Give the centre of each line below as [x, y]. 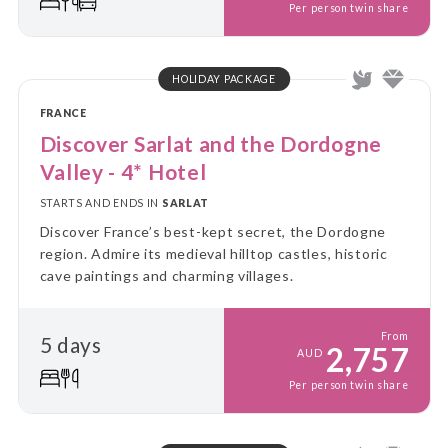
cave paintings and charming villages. [166, 275]
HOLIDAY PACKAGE [224, 78]
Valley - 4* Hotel [123, 171]
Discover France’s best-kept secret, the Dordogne [213, 231]
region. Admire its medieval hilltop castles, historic [213, 253]
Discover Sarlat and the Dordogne [210, 143]
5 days [70, 345]
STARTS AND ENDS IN [100, 203]
